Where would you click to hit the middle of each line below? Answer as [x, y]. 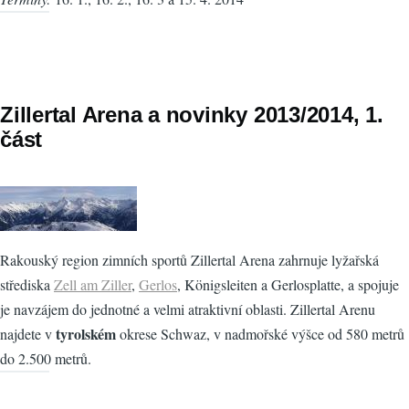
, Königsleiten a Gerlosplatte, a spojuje [288, 285]
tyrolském [86, 334]
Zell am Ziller [93, 285]
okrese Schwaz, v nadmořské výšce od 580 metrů [260, 334]
